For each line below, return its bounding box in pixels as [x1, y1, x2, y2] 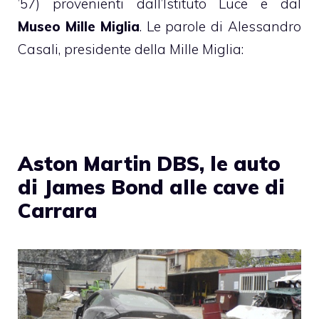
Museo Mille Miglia [18, 17, 140, 35]
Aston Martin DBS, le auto [18, 151, 281, 177]
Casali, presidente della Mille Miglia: [18, 40, 244, 58]
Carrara [18, 198, 98, 224]
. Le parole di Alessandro [139, 17, 302, 35]
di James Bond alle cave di [18, 174, 285, 200]
